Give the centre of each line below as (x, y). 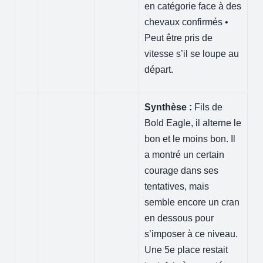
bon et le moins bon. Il (190, 139)
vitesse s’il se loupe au (192, 53)
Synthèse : (168, 107)
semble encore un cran (192, 202)
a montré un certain (185, 154)
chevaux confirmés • (187, 22)
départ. (159, 69)
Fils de (208, 107)
